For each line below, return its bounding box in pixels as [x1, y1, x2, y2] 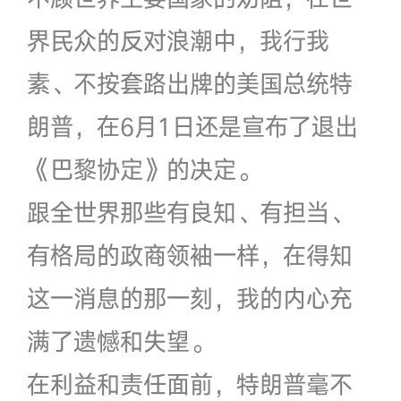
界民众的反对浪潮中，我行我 [26, 24, 329, 55]
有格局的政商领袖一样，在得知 [26, 239, 353, 270]
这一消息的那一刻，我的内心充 [26, 282, 353, 313]
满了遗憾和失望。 [26, 325, 213, 356]
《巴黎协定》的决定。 [26, 153, 260, 184]
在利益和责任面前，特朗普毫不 [26, 368, 353, 399]
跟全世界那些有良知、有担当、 [26, 196, 353, 227]
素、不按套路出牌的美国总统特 [26, 67, 353, 98]
